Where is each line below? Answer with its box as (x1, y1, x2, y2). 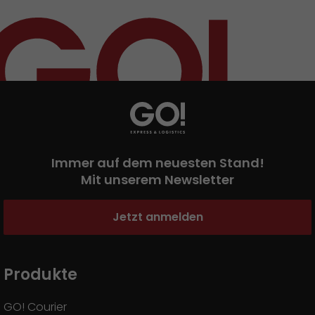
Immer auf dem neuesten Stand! (51, 154, 264, 172)
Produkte (4, 264, 77, 285)
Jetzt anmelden (112, 209, 203, 225)
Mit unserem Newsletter (81, 171, 234, 188)
